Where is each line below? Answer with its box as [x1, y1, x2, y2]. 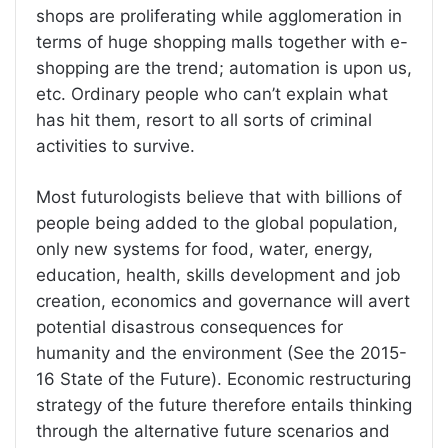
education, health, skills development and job [36, 264, 401, 285]
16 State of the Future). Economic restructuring [36, 368, 411, 389]
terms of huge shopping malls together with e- [36, 31, 408, 52]
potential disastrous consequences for [36, 316, 343, 337]
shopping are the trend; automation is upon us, [36, 57, 412, 78]
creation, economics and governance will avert [36, 290, 410, 311]
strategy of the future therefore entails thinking [36, 394, 412, 415]
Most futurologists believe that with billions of [36, 186, 402, 207]
